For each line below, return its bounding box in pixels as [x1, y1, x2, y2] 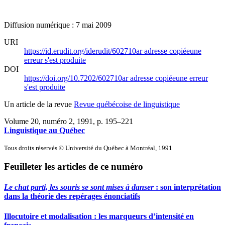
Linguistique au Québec [4, 126, 85, 135]
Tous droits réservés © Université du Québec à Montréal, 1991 [4, 144, 172, 152]
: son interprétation [154, 183, 221, 192]
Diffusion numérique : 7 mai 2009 [4, 20, 111, 29]
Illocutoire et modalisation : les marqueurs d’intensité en [4, 211, 194, 220]
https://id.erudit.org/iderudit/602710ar [24, 46, 144, 55]
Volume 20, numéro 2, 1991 [4, 117, 93, 126]
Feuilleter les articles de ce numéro [4, 161, 143, 172]
